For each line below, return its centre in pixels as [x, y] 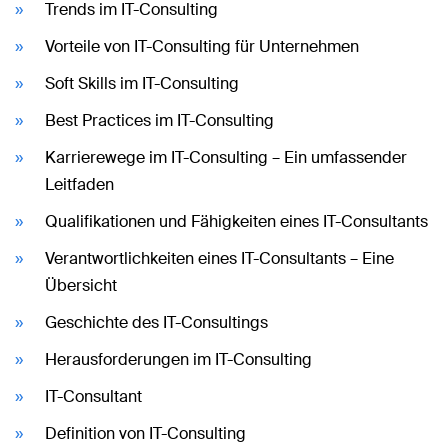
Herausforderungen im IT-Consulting [178, 359]
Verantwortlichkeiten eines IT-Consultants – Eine [219, 258]
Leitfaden [79, 184]
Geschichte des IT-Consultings [156, 322]
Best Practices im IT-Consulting [159, 120]
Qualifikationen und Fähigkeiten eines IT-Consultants [236, 221]
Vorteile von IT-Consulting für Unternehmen [202, 46]
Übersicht [81, 285]
